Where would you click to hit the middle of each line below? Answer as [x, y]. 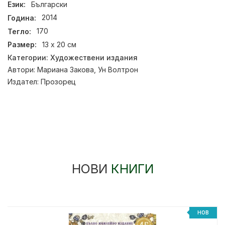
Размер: [22, 45]
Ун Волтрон [118, 69]
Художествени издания [94, 57]
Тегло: [19, 31]
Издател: [24, 81]
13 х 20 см [60, 45]
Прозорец [58, 81]
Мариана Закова [66, 69]
